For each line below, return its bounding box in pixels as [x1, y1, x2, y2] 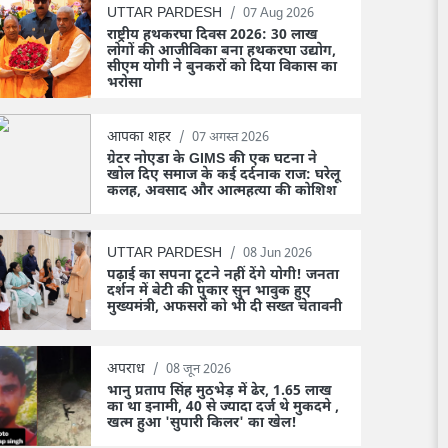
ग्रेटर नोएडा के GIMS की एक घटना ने [107, 150, 317, 170]
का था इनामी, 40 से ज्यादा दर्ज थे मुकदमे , [107, 398, 339, 418]
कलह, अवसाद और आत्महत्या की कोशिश [107, 182, 337, 202]
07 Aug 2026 [243, 5, 314, 23]
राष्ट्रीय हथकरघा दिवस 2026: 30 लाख [107, 26, 318, 46]
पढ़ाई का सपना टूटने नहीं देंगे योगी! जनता [107, 266, 339, 286]
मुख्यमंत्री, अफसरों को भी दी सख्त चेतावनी [107, 298, 342, 318]
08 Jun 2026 [243, 245, 312, 263]
